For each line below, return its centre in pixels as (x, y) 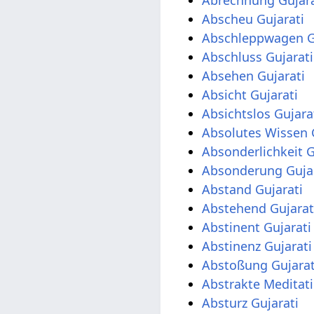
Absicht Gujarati (250, 94)
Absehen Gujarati (254, 75)
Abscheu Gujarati (253, 19)
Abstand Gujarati (253, 189)
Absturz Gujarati (251, 302)
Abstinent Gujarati (257, 227)
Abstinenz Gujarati (257, 246)
